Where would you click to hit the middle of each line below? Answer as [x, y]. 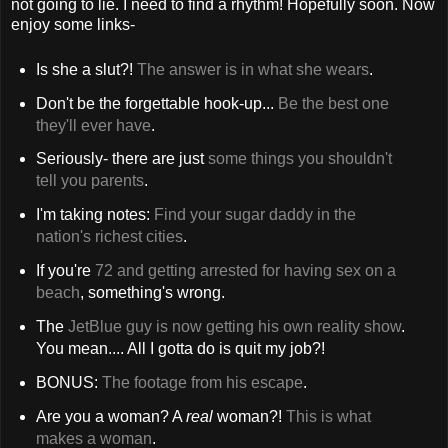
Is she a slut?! [86, 69]
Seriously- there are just [119, 159]
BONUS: [66, 382]
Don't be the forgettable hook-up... [156, 103]
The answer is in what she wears [252, 69]
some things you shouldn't [297, 159]
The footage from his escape [200, 382]
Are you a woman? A [110, 416]
